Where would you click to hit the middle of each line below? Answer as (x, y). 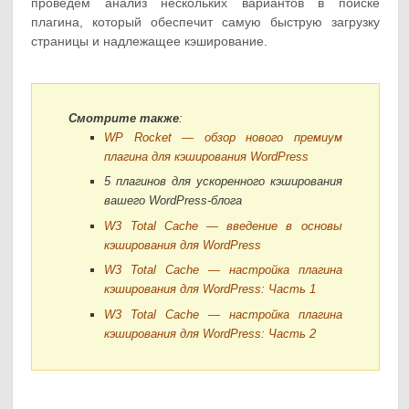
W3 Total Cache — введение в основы (223, 225)
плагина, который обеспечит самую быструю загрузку (205, 21)
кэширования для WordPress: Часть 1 (210, 289)
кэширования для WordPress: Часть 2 (210, 333)
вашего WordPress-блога (173, 201)
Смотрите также (124, 118)
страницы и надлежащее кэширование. (150, 41)
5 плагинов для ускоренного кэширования (223, 182)
